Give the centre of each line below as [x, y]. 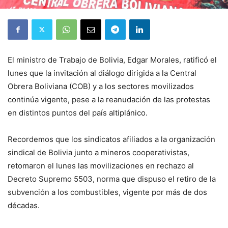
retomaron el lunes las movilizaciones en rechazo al [101, 165]
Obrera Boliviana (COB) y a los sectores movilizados [101, 86]
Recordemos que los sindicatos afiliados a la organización [111, 139]
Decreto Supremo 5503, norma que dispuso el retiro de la [112, 179]
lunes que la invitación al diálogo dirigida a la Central [102, 73]
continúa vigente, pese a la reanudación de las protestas [109, 99]
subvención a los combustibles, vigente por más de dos [107, 192]
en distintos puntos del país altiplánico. [78, 112]
